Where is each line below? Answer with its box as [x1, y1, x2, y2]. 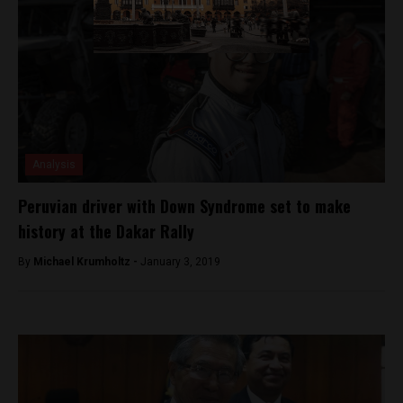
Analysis [32, 158, 76, 172]
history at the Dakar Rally [18, 219, 194, 244]
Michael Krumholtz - [33, 255, 140, 269]
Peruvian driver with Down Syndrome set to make [18, 194, 351, 219]
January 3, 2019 [140, 255, 220, 269]
